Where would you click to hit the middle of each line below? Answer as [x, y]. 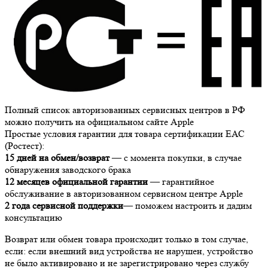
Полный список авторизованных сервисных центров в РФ [125, 110]
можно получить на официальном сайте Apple [99, 122]
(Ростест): [25, 146]
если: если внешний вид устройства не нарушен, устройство [129, 251]
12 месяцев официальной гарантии [76, 182]
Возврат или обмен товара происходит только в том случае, [127, 239]
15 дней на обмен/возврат [57, 158]
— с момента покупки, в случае [176, 158]
